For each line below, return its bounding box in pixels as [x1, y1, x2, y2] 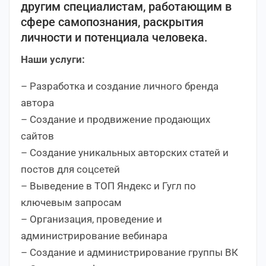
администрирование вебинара [21, 230, 167, 242]
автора [21, 97, 54, 109]
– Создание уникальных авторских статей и [21, 147, 229, 159]
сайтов [21, 130, 54, 142]
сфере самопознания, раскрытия [21, 15, 204, 30]
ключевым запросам [21, 197, 122, 209]
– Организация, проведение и [21, 213, 162, 226]
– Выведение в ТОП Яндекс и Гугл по [21, 180, 196, 192]
